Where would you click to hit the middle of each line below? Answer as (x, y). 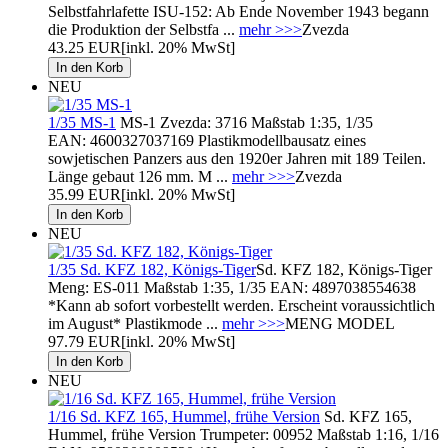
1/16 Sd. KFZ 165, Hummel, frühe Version (184, 416)
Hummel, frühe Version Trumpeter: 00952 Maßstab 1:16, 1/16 (243, 434)
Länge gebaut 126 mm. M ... (140, 176)
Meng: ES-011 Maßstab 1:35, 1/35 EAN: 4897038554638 (232, 287)
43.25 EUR (84, 47)
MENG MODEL (340, 323)
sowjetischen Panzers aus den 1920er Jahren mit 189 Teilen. (237, 158)
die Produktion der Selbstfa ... (143, 29)
